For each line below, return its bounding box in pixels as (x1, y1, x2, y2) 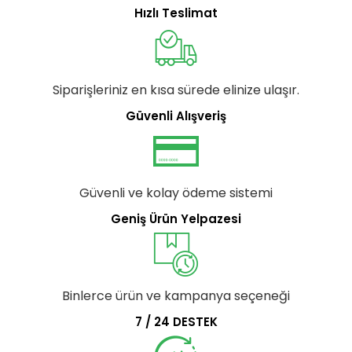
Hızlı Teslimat (134, 4, 218, 21)
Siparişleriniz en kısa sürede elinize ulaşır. (53, 80, 299, 99)
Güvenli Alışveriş (126, 107, 226, 124)
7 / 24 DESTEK (134, 313, 218, 330)
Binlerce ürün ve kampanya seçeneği (62, 286, 290, 305)
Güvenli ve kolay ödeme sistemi (79, 183, 273, 202)
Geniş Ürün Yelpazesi (111, 210, 241, 227)
